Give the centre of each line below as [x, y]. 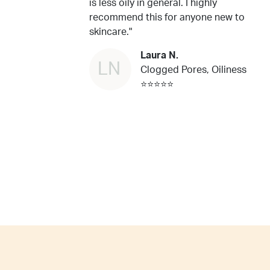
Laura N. [159, 55]
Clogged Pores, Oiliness [193, 70]
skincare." [111, 32]
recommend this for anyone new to [167, 17]
